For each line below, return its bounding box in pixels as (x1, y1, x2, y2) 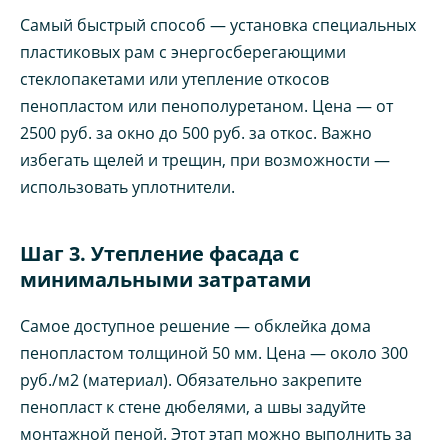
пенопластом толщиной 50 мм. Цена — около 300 (20, 342, 408, 365)
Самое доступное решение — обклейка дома (20, 315, 371, 338)
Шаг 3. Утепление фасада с (20, 240, 299, 268)
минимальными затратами (20, 266, 311, 294)
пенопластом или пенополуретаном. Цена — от (20, 95, 393, 118)
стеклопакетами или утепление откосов (20, 68, 329, 91)
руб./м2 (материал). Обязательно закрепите (20, 369, 362, 392)
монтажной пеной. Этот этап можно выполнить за (20, 423, 412, 446)
